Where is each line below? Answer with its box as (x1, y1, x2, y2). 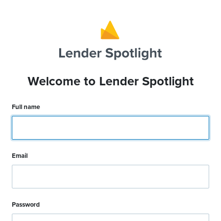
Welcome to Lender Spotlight (27, 74, 194, 89)
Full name (12, 103, 40, 111)
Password (12, 200, 40, 209)
